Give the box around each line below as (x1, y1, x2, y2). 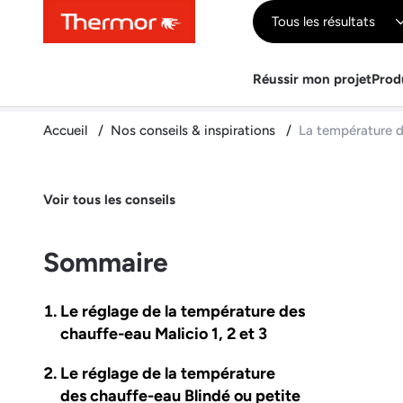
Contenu (43, 10, 106, 30)
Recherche (147, 10, 227, 30)
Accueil (43, 122, 91, 139)
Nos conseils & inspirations (111, 122, 279, 139)
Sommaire (43, 245, 168, 279)
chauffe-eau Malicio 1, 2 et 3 (60, 323, 268, 344)
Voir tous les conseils (43, 192, 175, 209)
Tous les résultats (272, 13, 375, 30)
